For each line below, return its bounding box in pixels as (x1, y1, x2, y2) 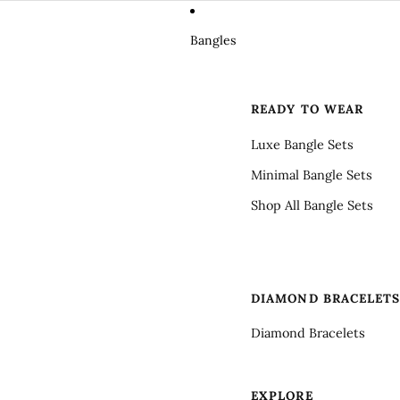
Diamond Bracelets (251, 325, 365, 342)
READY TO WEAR (251, 101, 364, 117)
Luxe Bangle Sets (251, 136, 354, 153)
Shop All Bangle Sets (251, 196, 373, 213)
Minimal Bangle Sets (251, 166, 372, 183)
